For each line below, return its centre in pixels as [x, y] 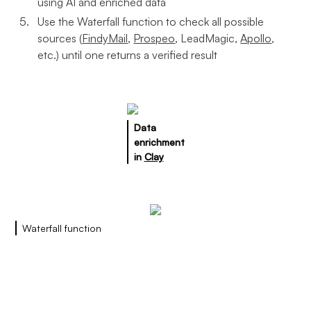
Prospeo [154, 38]
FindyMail [105, 38]
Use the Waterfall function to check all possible [151, 22]
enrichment [159, 142]
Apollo [256, 38]
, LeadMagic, [208, 38]
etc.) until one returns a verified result [128, 55]
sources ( [60, 38]
